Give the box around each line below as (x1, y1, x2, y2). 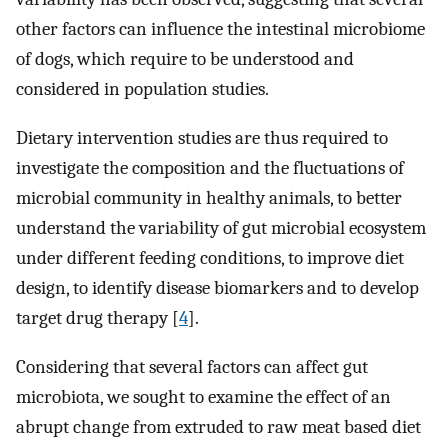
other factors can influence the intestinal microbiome (16, 18, 425, 41)
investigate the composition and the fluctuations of (16, 157, 404, 179)
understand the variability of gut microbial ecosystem (16, 217, 426, 239)
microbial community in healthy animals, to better (16, 187, 402, 209)
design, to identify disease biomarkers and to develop (16, 277, 419, 299)
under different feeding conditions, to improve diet (16, 247, 404, 269)
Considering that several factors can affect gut (16, 355, 368, 378)
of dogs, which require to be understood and (16, 48, 354, 71)
